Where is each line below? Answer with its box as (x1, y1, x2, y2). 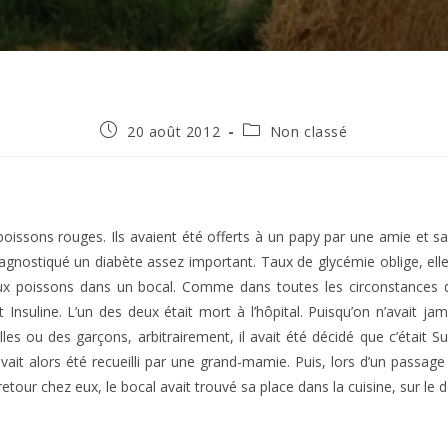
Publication (99, 120, 178, 139)
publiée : (99, 139, 158, 158)
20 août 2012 (127, 122, 221, 141)
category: (241, 139, 308, 158)
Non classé (269, 122, 348, 141)
